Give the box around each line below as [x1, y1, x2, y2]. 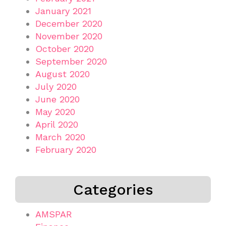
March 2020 [35, 131, 85, 142]
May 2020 [35, 106, 75, 117]
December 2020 [35, 18, 102, 29]
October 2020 [35, 43, 94, 54]
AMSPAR [35, 208, 72, 219]
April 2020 [35, 119, 78, 130]
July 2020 [35, 81, 77, 92]
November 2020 [35, 30, 102, 41]
